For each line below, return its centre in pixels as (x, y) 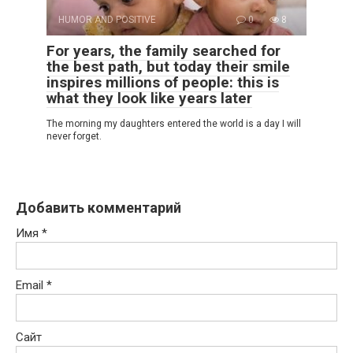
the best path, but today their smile (168, 67)
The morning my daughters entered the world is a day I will (174, 124)
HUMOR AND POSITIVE (107, 20)
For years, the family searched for (163, 51)
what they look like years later (149, 98)
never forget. (74, 137)
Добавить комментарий (98, 208)
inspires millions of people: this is (163, 83)
